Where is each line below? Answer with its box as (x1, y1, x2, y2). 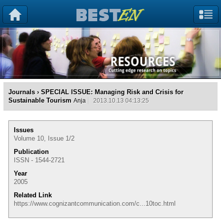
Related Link (14, 191, 52, 199)
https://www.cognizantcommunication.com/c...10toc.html (14, 199, 176, 207)
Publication (14, 147, 49, 155)
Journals (8, 88, 35, 96)
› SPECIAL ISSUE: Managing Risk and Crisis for (35, 88, 184, 96)
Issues (14, 126, 34, 134)
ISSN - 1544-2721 (14, 156, 65, 164)
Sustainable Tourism (8, 96, 72, 104)
